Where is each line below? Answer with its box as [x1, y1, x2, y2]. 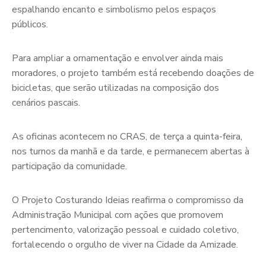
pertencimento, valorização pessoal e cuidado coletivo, [12, 223, 239, 236]
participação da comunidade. [12, 160, 127, 173]
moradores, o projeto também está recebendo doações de [12, 66, 254, 80]
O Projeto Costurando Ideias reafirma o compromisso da [12, 194, 243, 207]
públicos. [12, 18, 48, 31]
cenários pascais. [12, 96, 80, 109]
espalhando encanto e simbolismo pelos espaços [12, 3, 216, 16]
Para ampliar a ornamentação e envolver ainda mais [12, 52, 223, 65]
